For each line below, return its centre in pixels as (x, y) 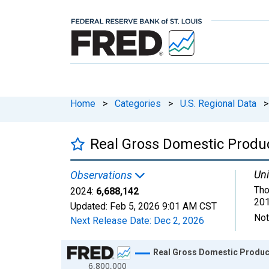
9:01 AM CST (189, 206)
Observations (102, 175)
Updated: (90, 206)
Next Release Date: (112, 220)
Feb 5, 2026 (135, 206)
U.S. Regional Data (218, 103)
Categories (138, 103)
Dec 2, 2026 (179, 220)
